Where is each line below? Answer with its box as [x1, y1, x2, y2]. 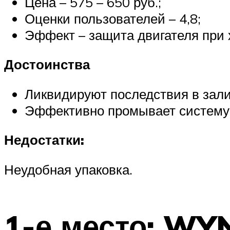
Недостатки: [4, 131, 84, 148]
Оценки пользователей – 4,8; [25, 10, 201, 27]
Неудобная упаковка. [4, 161, 132, 178]
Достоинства [4, 56, 90, 73]
